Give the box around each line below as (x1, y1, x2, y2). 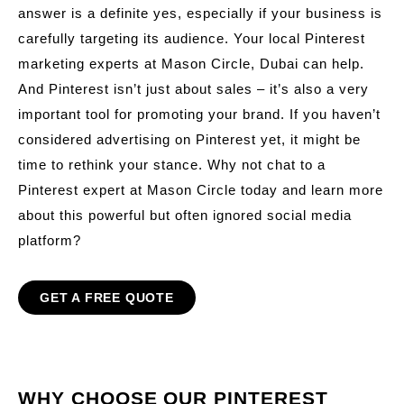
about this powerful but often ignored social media (18, 207, 352, 223)
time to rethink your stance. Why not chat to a (18, 156, 326, 172)
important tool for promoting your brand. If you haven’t (18, 106, 381, 122)
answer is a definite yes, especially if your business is (18, 5, 382, 21)
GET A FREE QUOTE (40, 289, 174, 305)
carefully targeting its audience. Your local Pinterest (18, 30, 365, 46)
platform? (18, 232, 81, 248)
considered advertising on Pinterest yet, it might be (18, 131, 361, 147)
